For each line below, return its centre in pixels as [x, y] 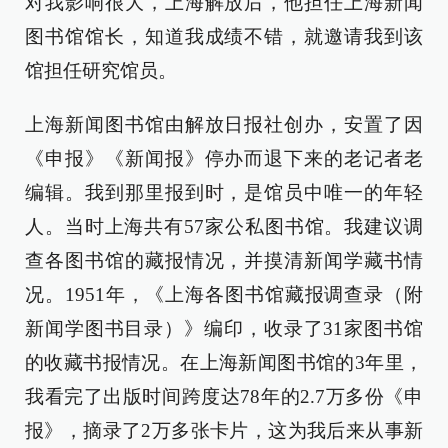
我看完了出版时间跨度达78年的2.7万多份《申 [224, 396]
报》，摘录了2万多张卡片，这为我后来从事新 [224, 430]
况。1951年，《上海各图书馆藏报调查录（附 [224, 294]
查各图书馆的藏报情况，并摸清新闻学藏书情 [224, 260]
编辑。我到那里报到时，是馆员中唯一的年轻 [224, 192]
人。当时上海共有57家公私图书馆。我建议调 [224, 226]
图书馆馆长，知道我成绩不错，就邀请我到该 [224, 36]
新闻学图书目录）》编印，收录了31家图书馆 [224, 328]
